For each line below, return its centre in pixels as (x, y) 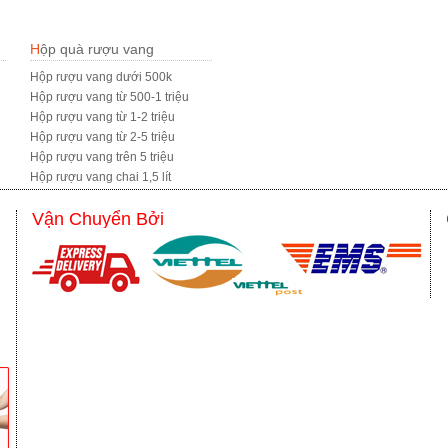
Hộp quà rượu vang (97, 49)
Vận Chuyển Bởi (98, 219)
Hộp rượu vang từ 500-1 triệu (110, 97)
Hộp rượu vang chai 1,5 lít (101, 177)
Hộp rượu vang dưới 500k (101, 77)
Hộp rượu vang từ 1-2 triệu (103, 117)
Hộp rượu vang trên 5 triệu (102, 157)
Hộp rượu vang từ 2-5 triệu (103, 137)
